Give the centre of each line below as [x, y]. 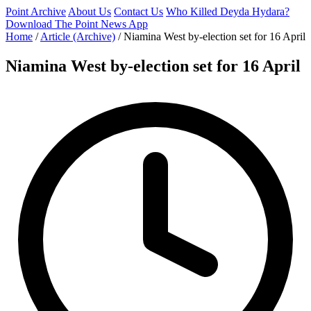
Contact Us [138, 11]
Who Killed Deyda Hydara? [228, 11]
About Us [90, 11]
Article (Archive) [78, 36]
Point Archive [36, 11]
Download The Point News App [77, 24]
